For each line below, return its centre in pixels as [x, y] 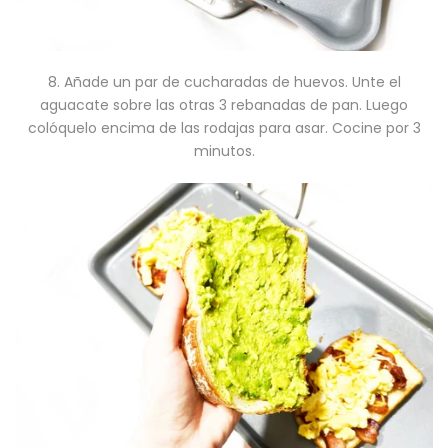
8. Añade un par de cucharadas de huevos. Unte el [224, 82]
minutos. [224, 151]
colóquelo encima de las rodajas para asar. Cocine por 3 [224, 128]
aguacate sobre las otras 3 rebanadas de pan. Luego [224, 105]
